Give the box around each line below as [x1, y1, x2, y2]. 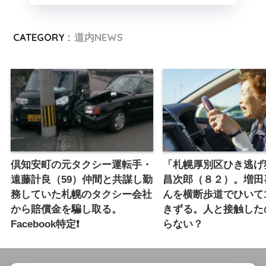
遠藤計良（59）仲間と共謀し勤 [11, 173, 153, 185]
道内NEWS [74, 31, 123, 44]
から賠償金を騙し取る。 [11, 203, 122, 215]
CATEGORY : [13, 31, 71, 44]
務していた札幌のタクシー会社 [11, 188, 152, 200]
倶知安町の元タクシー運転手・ [11, 159, 152, 170]
